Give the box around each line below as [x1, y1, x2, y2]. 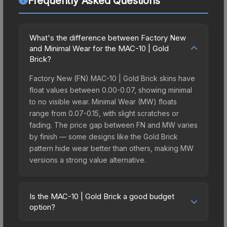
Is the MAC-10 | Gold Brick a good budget [29, 191, 174, 201]
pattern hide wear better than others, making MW [29, 143, 194, 153]
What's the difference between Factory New [29, 32, 186, 43]
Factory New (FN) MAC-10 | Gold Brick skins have [29, 73, 195, 83]
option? [29, 202, 55, 212]
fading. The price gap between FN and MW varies [29, 120, 198, 129]
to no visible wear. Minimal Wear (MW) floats [29, 97, 177, 106]
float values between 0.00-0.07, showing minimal [29, 85, 192, 94]
